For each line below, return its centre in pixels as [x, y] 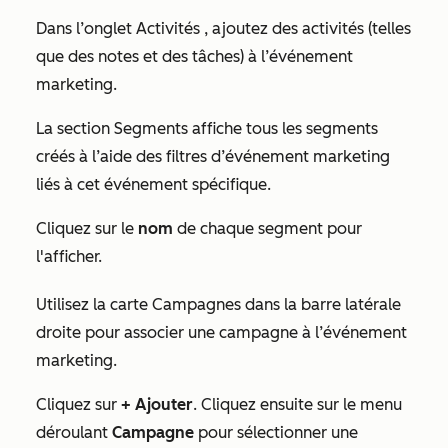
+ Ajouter [155, 405]
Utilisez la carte [94, 305]
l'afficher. [71, 257]
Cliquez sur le [87, 229]
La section [75, 129]
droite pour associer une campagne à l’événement [221, 333]
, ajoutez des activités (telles [305, 29]
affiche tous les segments [283, 129]
